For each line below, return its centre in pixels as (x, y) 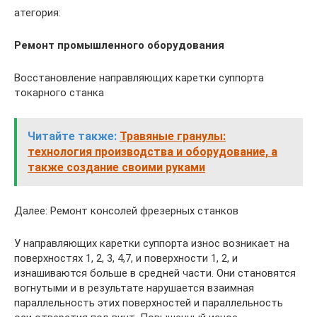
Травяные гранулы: (173, 136)
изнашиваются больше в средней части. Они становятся (155, 273)
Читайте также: (72, 136)
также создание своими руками (116, 167)
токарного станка (59, 93)
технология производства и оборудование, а (152, 152)
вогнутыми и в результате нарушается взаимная (134, 288)
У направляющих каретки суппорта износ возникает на (152, 243)
